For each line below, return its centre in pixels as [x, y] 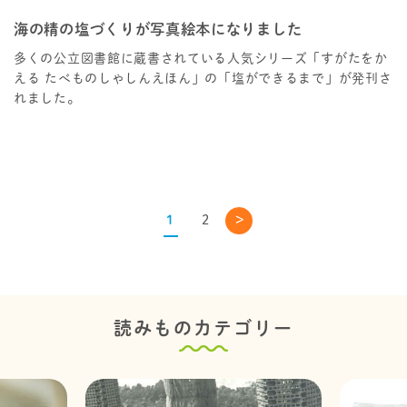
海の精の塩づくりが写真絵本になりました [158, 30]
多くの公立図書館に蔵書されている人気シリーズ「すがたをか [201, 59]
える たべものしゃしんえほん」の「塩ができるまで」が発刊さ [203, 79]
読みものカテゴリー [203, 328]
